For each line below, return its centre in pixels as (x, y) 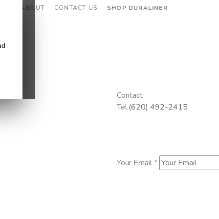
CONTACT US (76, 8)
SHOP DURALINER (137, 8)
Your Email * (137, 163)
